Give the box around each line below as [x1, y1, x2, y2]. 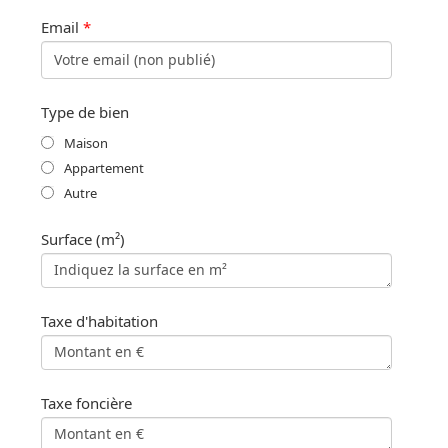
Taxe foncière [41, 392, 132, 413]
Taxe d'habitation [41, 310, 158, 331]
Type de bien [41, 101, 129, 122]
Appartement [64, 158, 144, 177]
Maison [64, 133, 108, 152]
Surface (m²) [41, 228, 125, 249]
